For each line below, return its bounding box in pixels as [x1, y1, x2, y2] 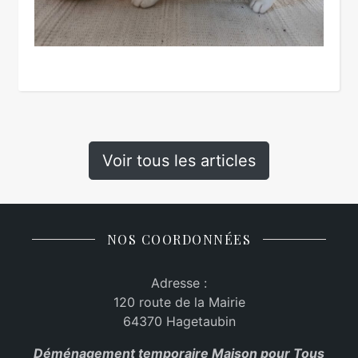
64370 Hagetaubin [122, 312, 236, 329]
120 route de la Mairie [113, 293, 245, 310]
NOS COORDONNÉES [106, 230, 252, 248]
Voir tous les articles [102, 150, 256, 170]
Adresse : [151, 274, 207, 291]
